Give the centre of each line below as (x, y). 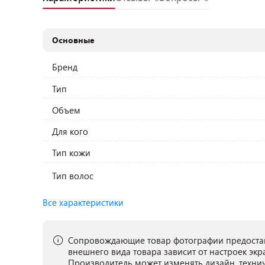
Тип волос (73, 176)
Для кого (70, 131)
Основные (74, 40)
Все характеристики (83, 202)
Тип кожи (72, 153)
